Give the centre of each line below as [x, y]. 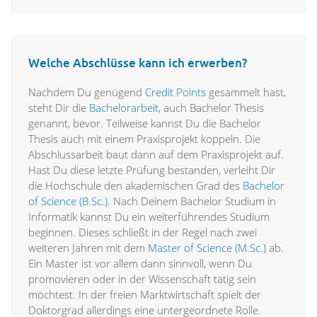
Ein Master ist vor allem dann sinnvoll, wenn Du [140, 264]
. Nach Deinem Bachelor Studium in [192, 201]
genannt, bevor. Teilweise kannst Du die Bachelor [145, 123]
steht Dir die [59, 108]
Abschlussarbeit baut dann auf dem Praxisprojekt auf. [156, 155]
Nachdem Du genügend [85, 92]
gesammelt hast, [247, 92]
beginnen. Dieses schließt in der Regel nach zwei [143, 232]
